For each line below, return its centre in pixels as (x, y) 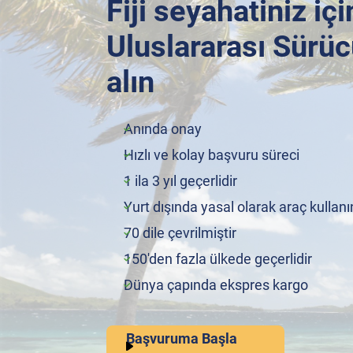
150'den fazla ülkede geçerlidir (218, 259)
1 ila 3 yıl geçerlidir (180, 181)
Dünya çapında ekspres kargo (216, 285)
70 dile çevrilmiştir (180, 233)
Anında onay (163, 129)
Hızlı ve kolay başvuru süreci (212, 155)
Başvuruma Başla (182, 338)
